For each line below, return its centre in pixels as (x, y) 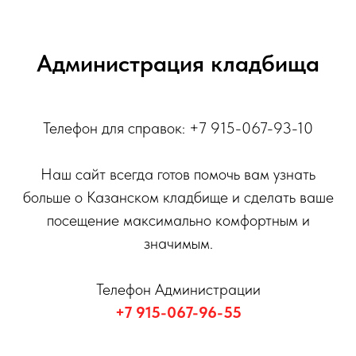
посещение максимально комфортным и (178, 220)
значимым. (178, 243)
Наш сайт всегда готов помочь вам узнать (178, 174)
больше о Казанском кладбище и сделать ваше (178, 197)
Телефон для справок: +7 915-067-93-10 (178, 128)
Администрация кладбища (178, 62)
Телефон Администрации (178, 289)
